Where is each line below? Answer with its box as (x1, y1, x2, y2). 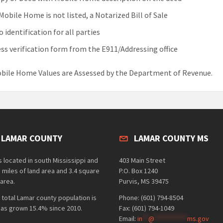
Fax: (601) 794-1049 (119, 204, 174, 213)
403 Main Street (119, 156, 165, 165)
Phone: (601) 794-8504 (119, 193, 183, 202)
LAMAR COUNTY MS (134, 132, 209, 144)
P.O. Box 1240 (119, 166, 158, 175)
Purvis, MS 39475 (119, 177, 169, 186)
